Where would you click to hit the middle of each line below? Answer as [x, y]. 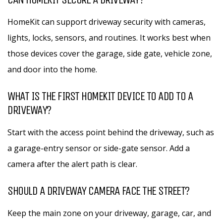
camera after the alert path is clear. [72, 164]
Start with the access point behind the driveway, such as [111, 132]
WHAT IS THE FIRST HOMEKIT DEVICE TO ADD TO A [100, 96]
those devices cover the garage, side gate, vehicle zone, [110, 54]
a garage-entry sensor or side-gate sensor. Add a [99, 148]
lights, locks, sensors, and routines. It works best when [109, 38]
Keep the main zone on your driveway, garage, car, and [109, 213]
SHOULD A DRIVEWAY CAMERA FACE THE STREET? [98, 191]
